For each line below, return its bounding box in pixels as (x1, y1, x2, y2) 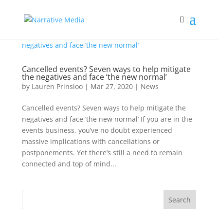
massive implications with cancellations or (21, 137, 160, 146)
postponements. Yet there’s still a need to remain (21, 148, 182, 157)
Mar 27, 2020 (90, 82, 133, 91)
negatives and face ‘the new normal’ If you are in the (21, 114, 192, 124)
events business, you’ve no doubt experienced (21, 126, 172, 135)
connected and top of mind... (21, 159, 116, 168)
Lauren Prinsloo (31, 82, 83, 91)
